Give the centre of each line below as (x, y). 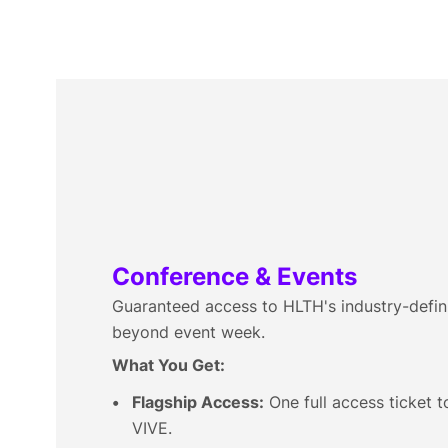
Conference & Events (234, 276)
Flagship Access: (198, 402)
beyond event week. (188, 332)
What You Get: (168, 365)
